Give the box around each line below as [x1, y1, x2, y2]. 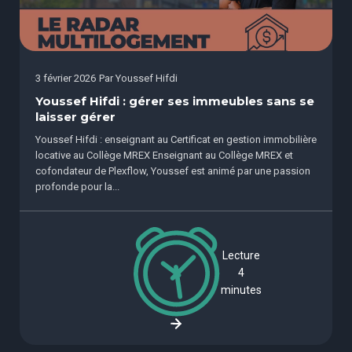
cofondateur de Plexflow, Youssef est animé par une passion [35, 164, 310, 177]
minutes [221, 283, 262, 296]
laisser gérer [35, 109, 115, 124]
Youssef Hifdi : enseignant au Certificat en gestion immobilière [35, 133, 317, 145]
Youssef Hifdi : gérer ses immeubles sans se [35, 93, 314, 108]
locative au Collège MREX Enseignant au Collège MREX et [35, 148, 293, 161]
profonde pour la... [35, 180, 119, 192]
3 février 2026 [35, 71, 96, 84]
